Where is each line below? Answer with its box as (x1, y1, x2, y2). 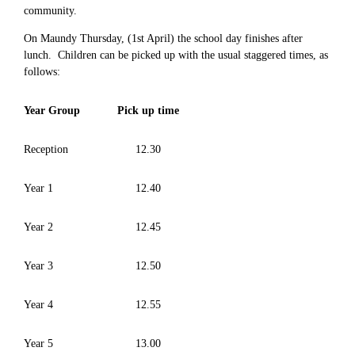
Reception (24, 143, 68, 155)
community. (24, 4, 77, 17)
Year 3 (24, 259, 53, 272)
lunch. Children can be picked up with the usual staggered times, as (24, 48, 328, 61)
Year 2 (24, 220, 53, 233)
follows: (24, 65, 60, 78)
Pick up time (117, 104, 179, 116)
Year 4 (24, 298, 53, 311)
